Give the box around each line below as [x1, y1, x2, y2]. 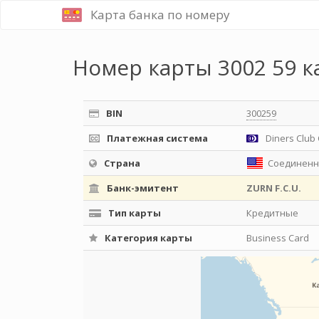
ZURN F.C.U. [246, 182, 301, 194]
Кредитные [246, 206, 298, 219]
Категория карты [103, 231, 192, 244]
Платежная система [105, 132, 208, 145]
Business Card [246, 231, 309, 244]
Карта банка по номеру [90, 6, 230, 23]
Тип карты [106, 206, 161, 219]
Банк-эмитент [105, 182, 179, 194]
